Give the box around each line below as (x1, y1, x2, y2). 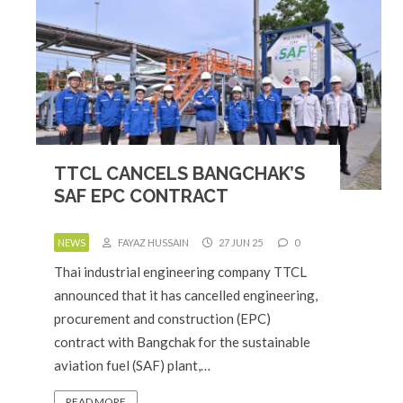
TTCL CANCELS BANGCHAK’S (54, 163, 305, 184)
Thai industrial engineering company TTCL (54, 264, 307, 280)
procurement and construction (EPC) (54, 310, 271, 327)
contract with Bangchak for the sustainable (54, 334, 310, 350)
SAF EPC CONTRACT (54, 185, 228, 207)
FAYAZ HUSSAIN (116, 237, 189, 248)
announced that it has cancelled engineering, (54, 287, 318, 303)
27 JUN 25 (217, 237, 263, 248)
